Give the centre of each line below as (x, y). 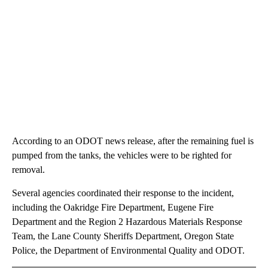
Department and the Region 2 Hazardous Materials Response (127, 222)
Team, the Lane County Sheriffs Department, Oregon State (123, 236)
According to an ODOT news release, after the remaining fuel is (133, 141)
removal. (28, 170)
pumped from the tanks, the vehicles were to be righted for (122, 156)
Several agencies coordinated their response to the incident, (123, 193)
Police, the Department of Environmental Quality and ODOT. (128, 251)
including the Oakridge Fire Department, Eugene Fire (113, 208)
